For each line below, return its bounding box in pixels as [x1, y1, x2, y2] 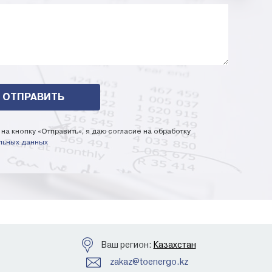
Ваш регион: [92, 240, 152, 250]
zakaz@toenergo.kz [110, 257, 188, 267]
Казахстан [153, 240, 196, 250]
